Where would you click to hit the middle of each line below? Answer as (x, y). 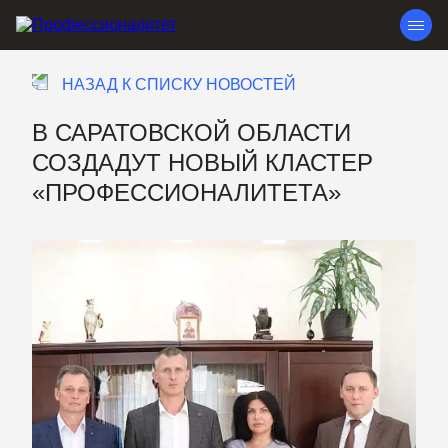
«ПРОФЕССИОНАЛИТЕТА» (186, 192)
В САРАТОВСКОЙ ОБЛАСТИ (191, 132)
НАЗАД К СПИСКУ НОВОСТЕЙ (179, 84)
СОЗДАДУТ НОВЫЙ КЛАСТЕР (202, 162)
